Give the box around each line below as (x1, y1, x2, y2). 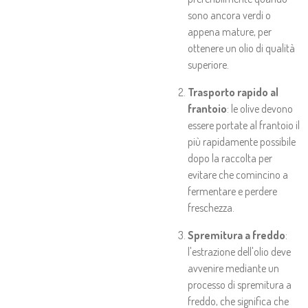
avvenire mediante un (188, 261, 279, 275)
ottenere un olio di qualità (188, 41, 295, 55)
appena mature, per (188, 25, 272, 38)
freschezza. (188, 201, 234, 214)
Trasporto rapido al (188, 85, 278, 99)
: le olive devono (227, 102, 293, 115)
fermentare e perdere (188, 184, 277, 198)
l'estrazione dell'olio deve (188, 245, 291, 258)
